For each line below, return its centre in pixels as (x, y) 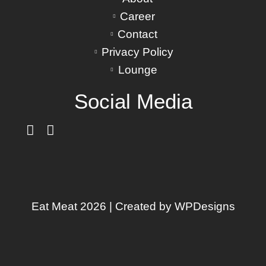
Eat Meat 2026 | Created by (101, 206)
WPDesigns (203, 206)
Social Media (133, 101)
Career (137, 16)
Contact (137, 34)
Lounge (137, 69)
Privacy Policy (137, 52)
